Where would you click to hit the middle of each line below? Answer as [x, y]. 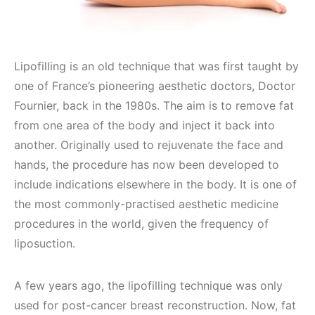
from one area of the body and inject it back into [144, 125]
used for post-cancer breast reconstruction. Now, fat [155, 305]
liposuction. [45, 243]
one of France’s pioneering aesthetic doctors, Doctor [155, 86]
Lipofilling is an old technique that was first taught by [156, 66]
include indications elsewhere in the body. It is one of [155, 184]
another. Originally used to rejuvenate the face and [149, 145]
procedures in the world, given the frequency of [141, 224]
